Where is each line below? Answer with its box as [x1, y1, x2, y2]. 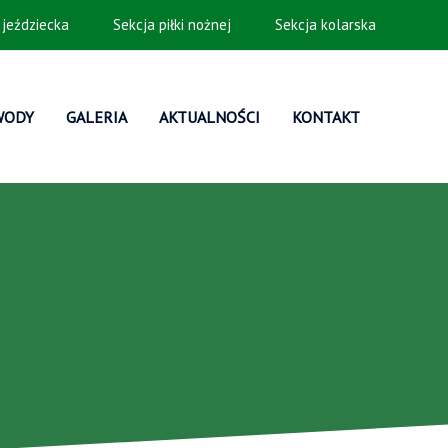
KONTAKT [292, 107, 360, 127]
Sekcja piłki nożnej [109, 15, 231, 34]
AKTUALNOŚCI [159, 107, 260, 127]
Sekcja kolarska [271, 15, 376, 34]
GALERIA [66, 107, 127, 127]
